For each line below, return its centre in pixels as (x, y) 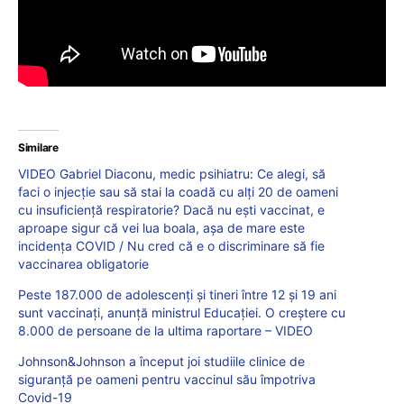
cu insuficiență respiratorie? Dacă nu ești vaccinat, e (171, 210)
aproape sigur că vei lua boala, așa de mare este (161, 228)
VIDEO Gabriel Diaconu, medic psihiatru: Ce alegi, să (172, 174)
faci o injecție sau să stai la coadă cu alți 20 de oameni (178, 192)
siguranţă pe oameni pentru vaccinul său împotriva (167, 380)
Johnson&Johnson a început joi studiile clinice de (161, 362)
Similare (38, 148)
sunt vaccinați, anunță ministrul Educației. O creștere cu (182, 313)
